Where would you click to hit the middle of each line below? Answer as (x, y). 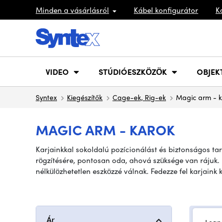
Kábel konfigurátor (166, 10)
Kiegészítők (85, 97)
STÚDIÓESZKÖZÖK (133, 71)
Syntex (46, 97)
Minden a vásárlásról (72, 10)
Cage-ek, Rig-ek (139, 97)
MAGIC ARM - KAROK (105, 129)
